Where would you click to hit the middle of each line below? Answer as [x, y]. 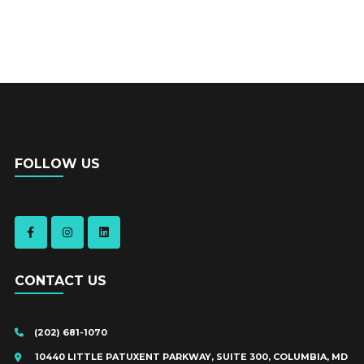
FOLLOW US [57, 164]
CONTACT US [60, 281]
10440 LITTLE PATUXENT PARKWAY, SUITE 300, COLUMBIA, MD [191, 357]
